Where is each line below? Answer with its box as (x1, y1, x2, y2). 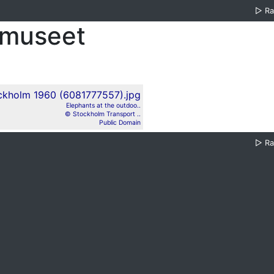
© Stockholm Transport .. (65, 110, 141, 118)
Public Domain (99, 119, 141, 127)
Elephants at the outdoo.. (66, 102, 141, 109)
